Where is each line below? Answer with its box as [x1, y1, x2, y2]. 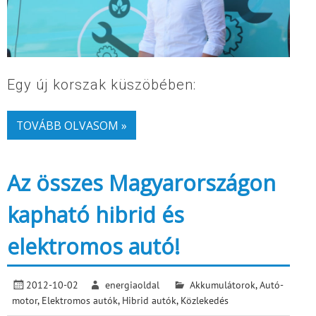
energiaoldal [105, 277, 160, 291]
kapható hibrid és [7, 200, 184, 230]
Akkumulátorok [189, 277, 255, 291]
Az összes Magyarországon [7, 169, 276, 198]
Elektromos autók [42, 293, 119, 307]
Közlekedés [181, 293, 229, 307]
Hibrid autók [122, 293, 177, 307]
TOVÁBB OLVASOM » [16, 117, 127, 133]
